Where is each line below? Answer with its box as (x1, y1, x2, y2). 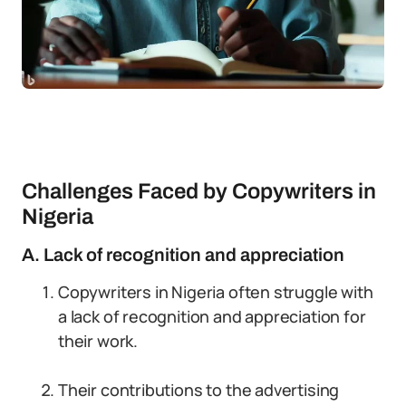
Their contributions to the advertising (58, 379, 340, 401)
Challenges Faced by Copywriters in (22, 179, 376, 203)
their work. (58, 330, 139, 352)
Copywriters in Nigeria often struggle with (58, 281, 373, 303)
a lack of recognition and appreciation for (58, 305, 366, 327)
